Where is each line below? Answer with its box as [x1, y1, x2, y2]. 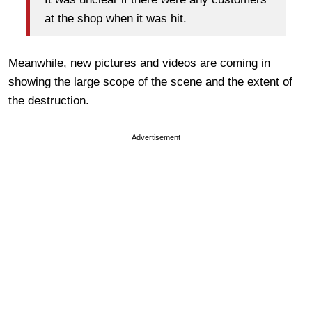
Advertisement [132, 132, 180, 141]
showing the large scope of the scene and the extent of [8, 75, 292, 88]
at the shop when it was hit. [45, 12, 187, 26]
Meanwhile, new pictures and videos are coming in [8, 56, 270, 70]
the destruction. [8, 93, 89, 107]
